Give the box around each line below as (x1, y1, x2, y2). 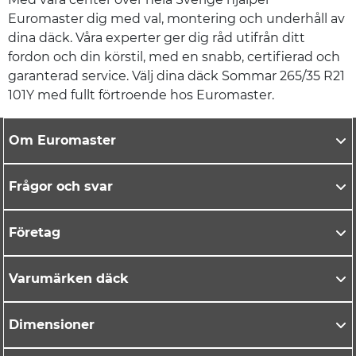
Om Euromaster (9, 133, 120, 149)
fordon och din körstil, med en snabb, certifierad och (8, 49, 340, 65)
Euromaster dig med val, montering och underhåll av (8, 11, 345, 27)
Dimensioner (9, 317, 95, 333)
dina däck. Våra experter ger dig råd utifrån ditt (8, 30, 305, 46)
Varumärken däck (9, 271, 129, 287)
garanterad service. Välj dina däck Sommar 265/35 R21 (8, 68, 345, 84)
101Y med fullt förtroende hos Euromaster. (8, 87, 274, 103)
